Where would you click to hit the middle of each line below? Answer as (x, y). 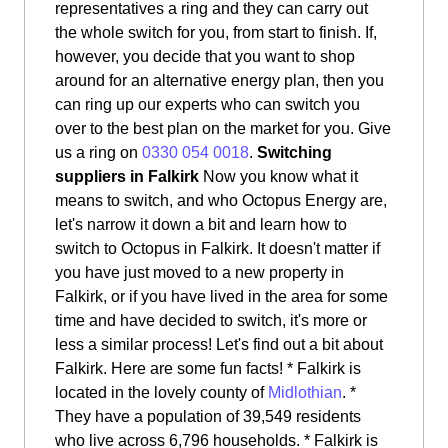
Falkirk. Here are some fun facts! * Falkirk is (208, 368)
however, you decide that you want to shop (205, 56)
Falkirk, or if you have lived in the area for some (221, 296)
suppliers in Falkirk (127, 176)
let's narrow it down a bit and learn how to (201, 224)
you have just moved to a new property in (199, 272)
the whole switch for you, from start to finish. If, (216, 32)
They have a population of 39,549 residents (208, 416)
